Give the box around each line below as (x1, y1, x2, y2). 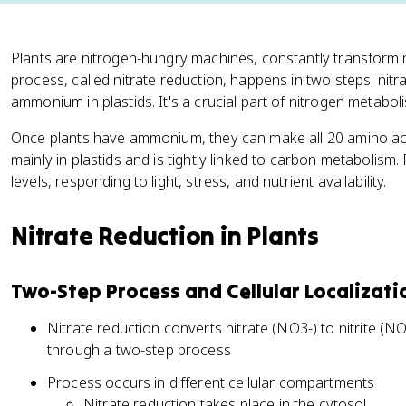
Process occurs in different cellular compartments (47, 372, 375, 392)
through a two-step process (47, 340, 231, 360)
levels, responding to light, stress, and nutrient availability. (11, 171, 387, 191)
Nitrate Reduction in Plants (11, 220, 319, 251)
